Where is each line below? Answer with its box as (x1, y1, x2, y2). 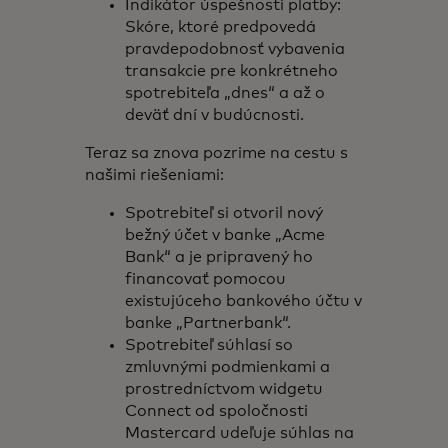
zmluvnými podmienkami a (125, 359, 331, 375)
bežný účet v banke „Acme (125, 227, 326, 243)
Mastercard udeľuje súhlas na (125, 425, 355, 441)
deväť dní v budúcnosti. (125, 107, 313, 123)
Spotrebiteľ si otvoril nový (125, 205, 324, 221)
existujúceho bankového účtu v (125, 293, 363, 309)
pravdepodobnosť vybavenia (125, 41, 346, 57)
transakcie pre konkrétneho (125, 63, 339, 79)
